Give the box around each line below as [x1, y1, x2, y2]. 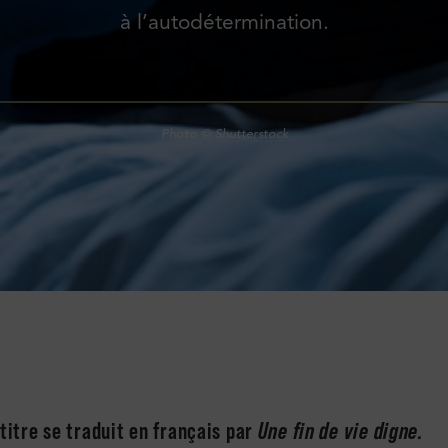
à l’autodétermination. [119, 9, 329, 36]
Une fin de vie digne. [257, 416, 424, 444]
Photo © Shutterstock [160, 125, 288, 142]
